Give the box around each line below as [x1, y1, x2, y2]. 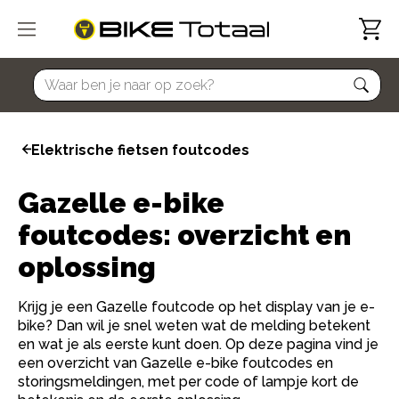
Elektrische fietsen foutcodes [31, 141, 249, 159]
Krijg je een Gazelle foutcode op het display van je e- [18, 298, 375, 315]
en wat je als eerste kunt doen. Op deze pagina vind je [18, 336, 379, 353]
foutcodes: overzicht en [18, 218, 351, 251]
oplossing [18, 250, 156, 283]
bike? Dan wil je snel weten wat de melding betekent [18, 317, 370, 334]
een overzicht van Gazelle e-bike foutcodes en [18, 354, 333, 371]
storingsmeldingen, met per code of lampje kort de [18, 373, 359, 390]
